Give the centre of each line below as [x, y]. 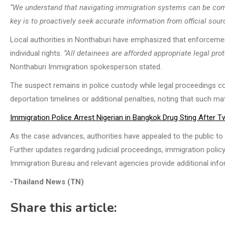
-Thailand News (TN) [47, 182]
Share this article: [64, 207]
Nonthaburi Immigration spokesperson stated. [86, 67]
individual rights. [37, 53]
